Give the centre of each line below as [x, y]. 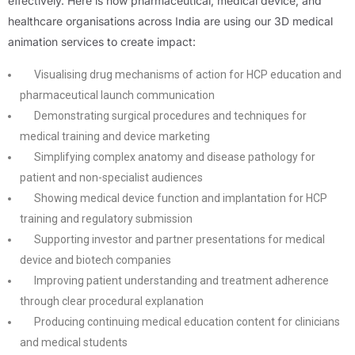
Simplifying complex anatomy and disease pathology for [175, 157]
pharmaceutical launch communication [117, 95]
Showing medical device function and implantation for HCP [181, 198]
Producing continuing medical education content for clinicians [187, 322]
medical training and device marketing [115, 137]
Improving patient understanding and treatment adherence [181, 281]
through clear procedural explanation [112, 302]
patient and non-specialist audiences [111, 178]
